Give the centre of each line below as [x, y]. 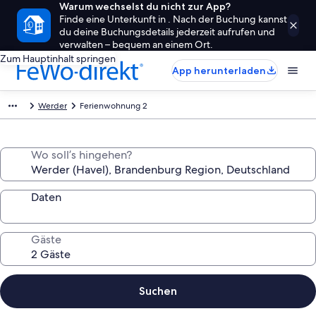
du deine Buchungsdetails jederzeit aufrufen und [167, 32]
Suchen [158, 291]
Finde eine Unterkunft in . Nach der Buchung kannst [173, 19]
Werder [53, 106]
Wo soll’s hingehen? [81, 155]
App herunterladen [219, 71]
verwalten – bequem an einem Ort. [136, 44]
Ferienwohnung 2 [114, 106]
